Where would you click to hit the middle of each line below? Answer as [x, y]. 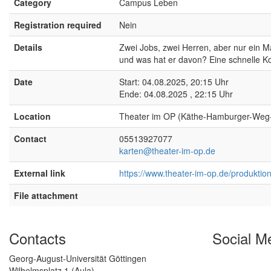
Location [32, 116]
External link [40, 173]
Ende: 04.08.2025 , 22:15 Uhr [176, 94]
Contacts [38, 238]
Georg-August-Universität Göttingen [78, 259]
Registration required [58, 25]
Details [28, 47]
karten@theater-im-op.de [167, 151]
